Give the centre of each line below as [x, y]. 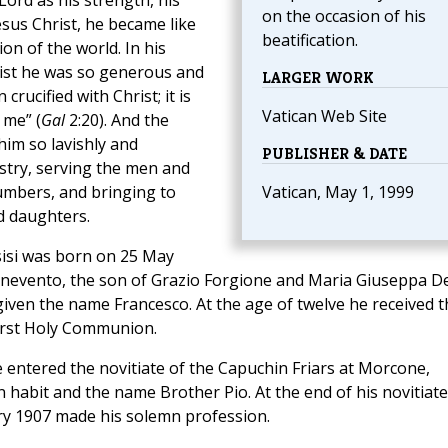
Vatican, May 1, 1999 [337, 192]
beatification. [309, 40]
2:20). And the [118, 120]
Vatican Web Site [324, 116]
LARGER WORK [317, 78]
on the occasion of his [343, 16]
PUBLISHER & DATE [334, 154]
